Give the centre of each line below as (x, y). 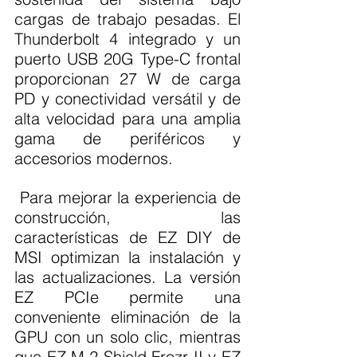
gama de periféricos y (127, 139)
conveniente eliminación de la (127, 317)
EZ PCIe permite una (127, 297)
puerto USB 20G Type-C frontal (127, 59)
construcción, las (127, 218)
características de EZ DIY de (127, 237)
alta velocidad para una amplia (127, 119)
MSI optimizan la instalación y (127, 257)
